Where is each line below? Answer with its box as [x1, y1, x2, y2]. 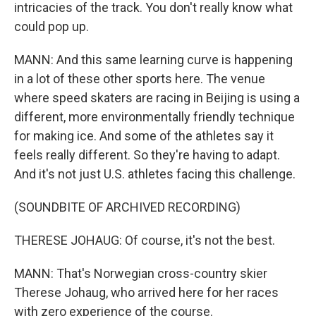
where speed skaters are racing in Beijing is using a [14, 90, 300, 105]
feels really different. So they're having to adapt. [14, 147, 280, 162]
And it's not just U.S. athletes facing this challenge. [14, 166, 296, 181]
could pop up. [14, 19, 89, 34]
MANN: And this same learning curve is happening [14, 52, 293, 67]
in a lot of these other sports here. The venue [14, 71, 265, 86]
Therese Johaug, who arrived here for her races [14, 285, 279, 300]
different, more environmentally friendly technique [14, 109, 295, 124]
